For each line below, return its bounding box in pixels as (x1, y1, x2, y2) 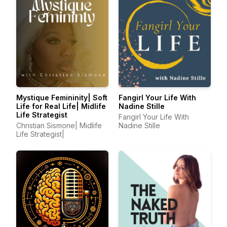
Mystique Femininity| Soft (16, 93, 107, 102)
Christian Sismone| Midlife (16, 121, 102, 130)
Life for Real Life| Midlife (16, 102, 106, 110)
